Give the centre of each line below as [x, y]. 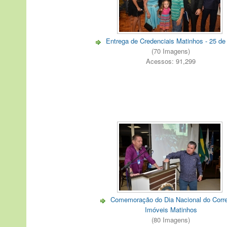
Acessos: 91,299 [171, 61]
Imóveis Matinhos [171, 209]
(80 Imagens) [171, 219]
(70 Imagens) [171, 51]
